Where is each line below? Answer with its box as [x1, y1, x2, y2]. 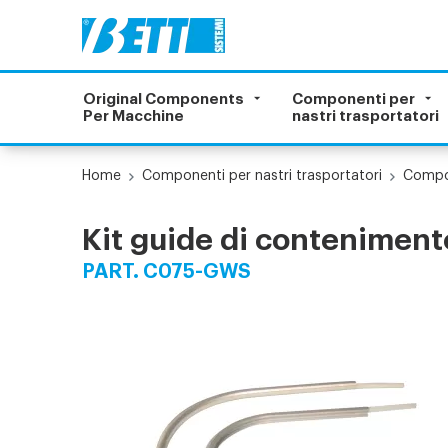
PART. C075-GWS [82, 262, 252, 282]
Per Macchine [83, 109, 185, 124]
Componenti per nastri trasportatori [142, 169, 383, 183]
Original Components [83, 92, 245, 107]
